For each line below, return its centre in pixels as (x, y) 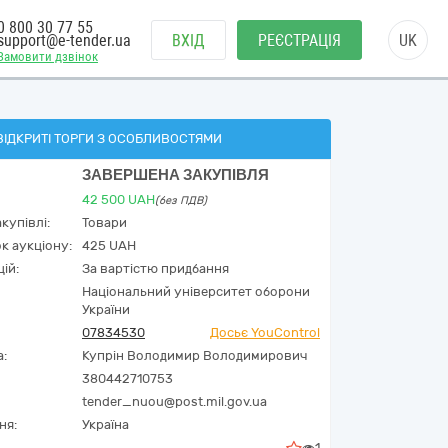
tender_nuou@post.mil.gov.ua (174, 401)
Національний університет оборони (196, 291)
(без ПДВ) (181, 200)
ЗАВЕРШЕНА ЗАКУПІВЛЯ (175, 175)
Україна (105, 424)
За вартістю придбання (155, 268)
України (106, 309)
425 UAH (109, 245)
